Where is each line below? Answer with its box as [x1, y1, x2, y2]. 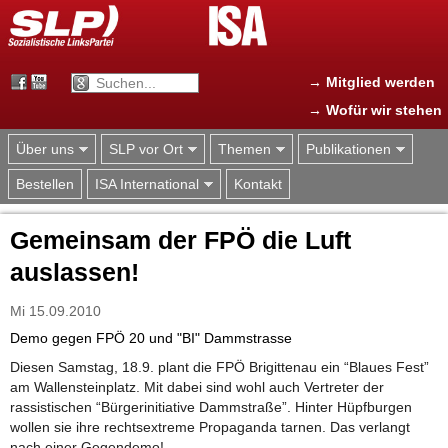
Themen [218, 141, 271, 158]
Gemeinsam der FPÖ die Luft [10, 226, 351, 255]
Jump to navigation [164, 3, 284, 19]
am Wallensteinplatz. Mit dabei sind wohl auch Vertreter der [10, 378, 384, 395]
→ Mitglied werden [308, 74, 435, 91]
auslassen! [10, 258, 139, 287]
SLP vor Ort [109, 141, 183, 158]
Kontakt [234, 176, 282, 193]
